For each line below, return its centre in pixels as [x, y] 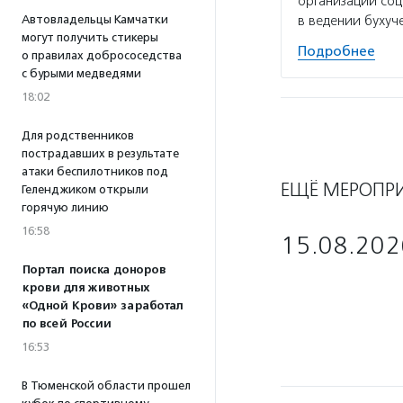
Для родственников [78, 135]
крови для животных [85, 288]
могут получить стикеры [90, 37]
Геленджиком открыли [85, 189]
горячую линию [65, 207]
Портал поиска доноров [94, 270]
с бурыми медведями [81, 73]
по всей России [66, 324]
